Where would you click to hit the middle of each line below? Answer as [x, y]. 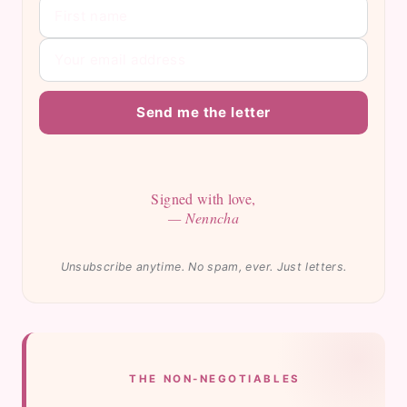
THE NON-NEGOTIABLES [215, 379]
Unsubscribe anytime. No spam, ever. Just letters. [203, 267]
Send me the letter [203, 112]
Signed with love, [203, 199]
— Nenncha [203, 218]
